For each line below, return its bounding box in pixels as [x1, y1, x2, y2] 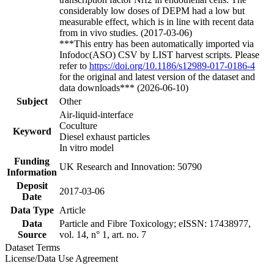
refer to [59, 60, 89, 71]
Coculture [59, 120, 97, 131]
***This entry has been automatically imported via [59, 38, 254, 49]
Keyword [12, 125, 51, 136]
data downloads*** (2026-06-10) [59, 82, 188, 93]
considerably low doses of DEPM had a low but [59, 5, 245, 16]
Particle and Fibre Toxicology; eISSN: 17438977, [59, 218, 251, 229]
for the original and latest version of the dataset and [59, 71, 255, 82]
